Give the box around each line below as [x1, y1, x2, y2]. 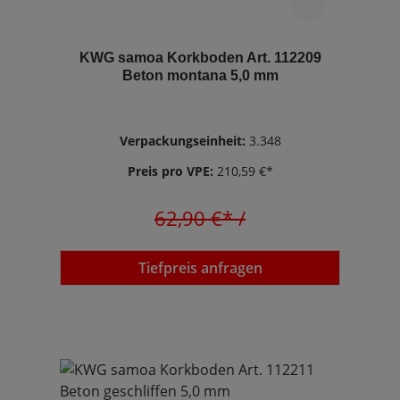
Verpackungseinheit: [119, 132, 249, 149]
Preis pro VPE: [127, 162, 217, 179]
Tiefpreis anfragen [137, 258, 262, 278]
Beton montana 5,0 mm [121, 68, 279, 83]
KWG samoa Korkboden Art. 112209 [79, 50, 321, 65]
